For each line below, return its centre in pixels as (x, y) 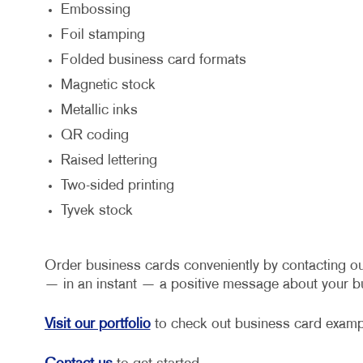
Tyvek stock (96, 211)
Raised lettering (109, 161)
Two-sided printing (117, 186)
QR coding (94, 136)
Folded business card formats (153, 61)
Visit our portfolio (97, 325)
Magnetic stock (108, 86)
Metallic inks (99, 111)
